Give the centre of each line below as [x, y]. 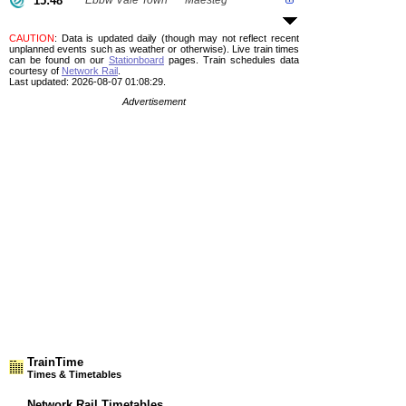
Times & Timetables [74, 374]
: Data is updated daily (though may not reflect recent [177, 38]
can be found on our [59, 60]
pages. [181, 60]
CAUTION [32, 38]
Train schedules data [249, 60]
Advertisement [154, 101]
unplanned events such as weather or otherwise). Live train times [154, 49]
